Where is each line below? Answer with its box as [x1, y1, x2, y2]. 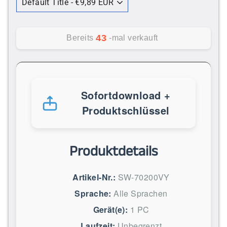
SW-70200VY [118, 171, 170, 183]
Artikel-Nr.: [72, 171, 116, 183]
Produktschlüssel [82, 102, 170, 118]
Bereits [66, 33, 94, 43]
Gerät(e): [93, 203, 128, 215]
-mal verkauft [109, 33, 158, 43]
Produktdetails [69, 141, 158, 162]
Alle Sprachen [113, 187, 168, 199]
